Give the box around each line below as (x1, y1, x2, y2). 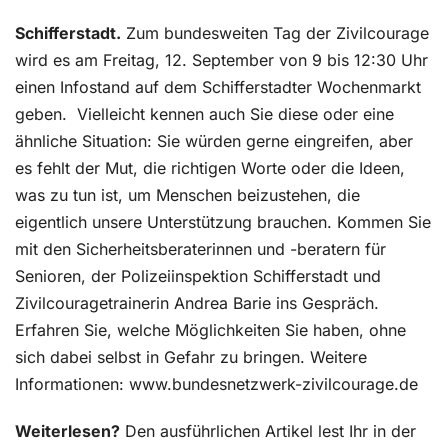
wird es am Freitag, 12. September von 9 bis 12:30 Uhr (15, 50, 428, 71)
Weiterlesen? (15, 421, 120, 442)
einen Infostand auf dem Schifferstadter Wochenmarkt (15, 77, 421, 98)
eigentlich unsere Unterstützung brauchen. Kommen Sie (15, 212, 431, 233)
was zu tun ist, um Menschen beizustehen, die (15, 185, 360, 206)
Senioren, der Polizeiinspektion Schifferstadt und (15, 266, 381, 287)
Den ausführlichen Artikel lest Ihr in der (120, 421, 416, 442)
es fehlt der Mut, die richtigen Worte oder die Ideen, (15, 158, 405, 179)
